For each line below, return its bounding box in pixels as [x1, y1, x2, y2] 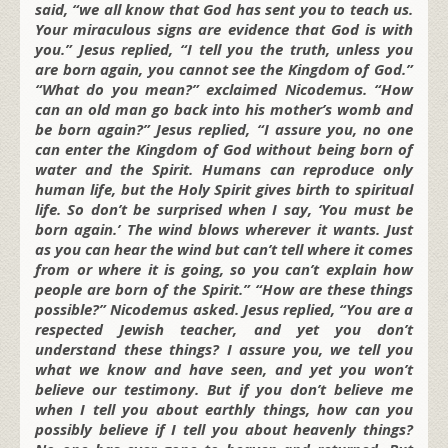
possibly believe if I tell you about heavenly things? [35, 418, 413, 439]
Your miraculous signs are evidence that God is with [35, 18, 413, 39]
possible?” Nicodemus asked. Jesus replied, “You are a [35, 298, 413, 319]
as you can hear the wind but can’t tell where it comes [35, 238, 413, 259]
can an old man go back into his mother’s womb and [35, 98, 413, 119]
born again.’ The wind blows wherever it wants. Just [35, 218, 413, 239]
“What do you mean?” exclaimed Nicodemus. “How [35, 78, 413, 99]
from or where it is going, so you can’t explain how [35, 258, 413, 279]
